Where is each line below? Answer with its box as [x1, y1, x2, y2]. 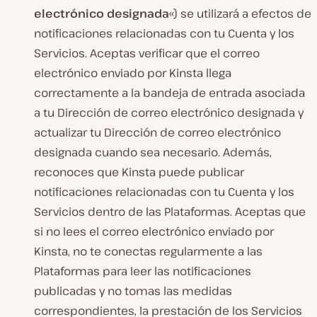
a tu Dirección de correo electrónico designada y [34, 105, 304, 121]
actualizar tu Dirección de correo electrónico [34, 125, 281, 141]
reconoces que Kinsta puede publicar [34, 164, 244, 180]
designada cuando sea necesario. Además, [34, 144, 272, 161]
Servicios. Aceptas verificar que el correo [34, 45, 260, 62]
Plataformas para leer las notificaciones [34, 263, 251, 279]
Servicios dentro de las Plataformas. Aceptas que [34, 204, 306, 220]
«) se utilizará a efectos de [169, 6, 311, 22]
